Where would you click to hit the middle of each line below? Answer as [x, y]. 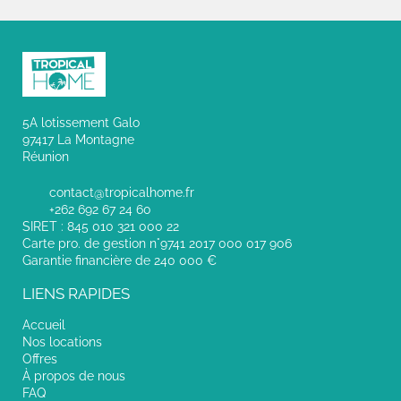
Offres [40, 358]
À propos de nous [74, 375]
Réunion [46, 156]
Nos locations [62, 341]
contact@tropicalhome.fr [122, 192]
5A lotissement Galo [81, 122]
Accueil [44, 324]
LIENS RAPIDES [76, 293]
